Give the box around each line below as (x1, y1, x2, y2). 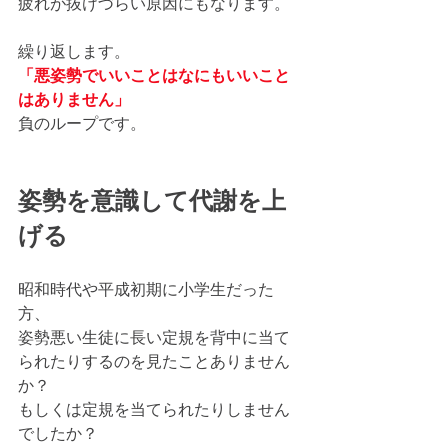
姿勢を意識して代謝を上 (18, 183, 286, 218)
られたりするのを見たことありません (18, 351, 290, 371)
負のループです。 (18, 113, 146, 133)
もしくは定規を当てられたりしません (18, 399, 290, 419)
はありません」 (18, 89, 130, 109)
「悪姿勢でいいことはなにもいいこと (18, 65, 290, 85)
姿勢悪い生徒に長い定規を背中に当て (18, 327, 290, 347)
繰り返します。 (18, 41, 130, 61)
